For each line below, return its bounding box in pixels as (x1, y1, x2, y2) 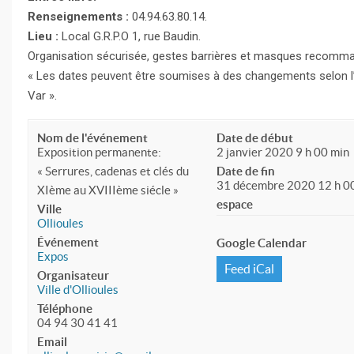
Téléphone (37, 301, 92, 315)
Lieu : (28, 28, 62, 43)
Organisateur (37, 268, 109, 282)
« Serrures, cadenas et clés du (37, 164, 189, 178)
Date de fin (217, 164, 276, 178)
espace (217, 197, 254, 211)
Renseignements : (28, 9, 129, 24)
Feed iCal (224, 261, 275, 276)
